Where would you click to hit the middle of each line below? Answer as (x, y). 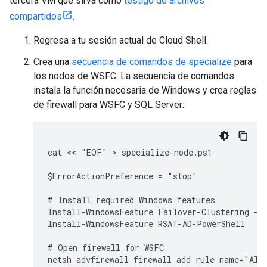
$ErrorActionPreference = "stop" (122, 176)
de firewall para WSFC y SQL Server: (109, 104)
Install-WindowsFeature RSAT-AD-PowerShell (146, 223)
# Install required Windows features (131, 200)
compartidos (36, 16)
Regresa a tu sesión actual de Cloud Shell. (121, 40)
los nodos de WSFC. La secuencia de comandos (134, 76)
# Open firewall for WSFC (106, 247)
